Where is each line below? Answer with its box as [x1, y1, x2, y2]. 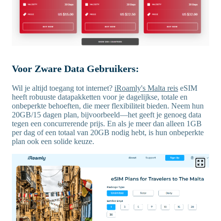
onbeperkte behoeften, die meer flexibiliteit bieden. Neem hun [12, 101, 204, 110]
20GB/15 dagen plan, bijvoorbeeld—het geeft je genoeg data [12, 110, 201, 119]
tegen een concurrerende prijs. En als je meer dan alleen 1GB [12, 119, 202, 128]
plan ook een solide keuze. [12, 137, 94, 146]
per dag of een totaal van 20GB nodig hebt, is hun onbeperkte [12, 128, 204, 137]
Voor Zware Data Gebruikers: [12, 63, 142, 74]
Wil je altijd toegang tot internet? [12, 83, 114, 92]
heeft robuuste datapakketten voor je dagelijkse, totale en [12, 92, 187, 101]
